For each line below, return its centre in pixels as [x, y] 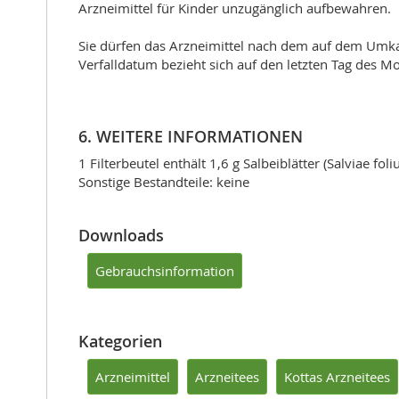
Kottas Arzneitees [337, 376]
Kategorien [120, 341]
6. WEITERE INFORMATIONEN [191, 136]
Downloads [121, 235]
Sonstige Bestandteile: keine [164, 181]
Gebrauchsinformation [165, 270]
